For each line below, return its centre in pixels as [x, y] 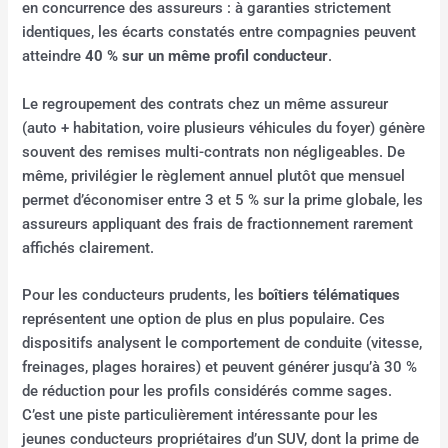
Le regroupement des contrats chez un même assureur [205, 103]
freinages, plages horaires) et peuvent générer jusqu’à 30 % [220, 366]
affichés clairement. [88, 247]
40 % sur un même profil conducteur [207, 56]
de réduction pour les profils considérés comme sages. [207, 390]
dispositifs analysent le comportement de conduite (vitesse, [222, 342]
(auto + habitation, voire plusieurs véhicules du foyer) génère [224, 127]
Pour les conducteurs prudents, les [140, 294]
